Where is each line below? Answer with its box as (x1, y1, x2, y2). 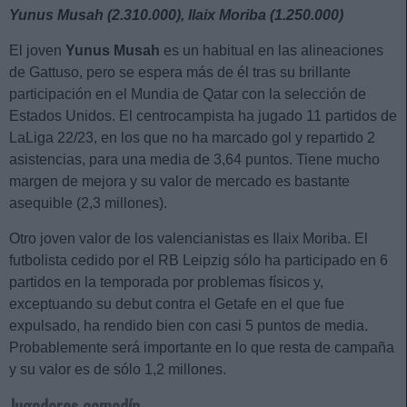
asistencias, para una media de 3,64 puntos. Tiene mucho (9, 151, 380, 167)
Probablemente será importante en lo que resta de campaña (9, 339, 394, 355)
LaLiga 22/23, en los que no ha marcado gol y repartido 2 (9, 129, 375, 145)
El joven (9, 42, 65, 58)
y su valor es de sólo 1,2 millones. (9, 361, 226, 377)
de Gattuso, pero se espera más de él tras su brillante (9, 64, 351, 80)
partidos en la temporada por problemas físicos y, (9, 273, 323, 290)
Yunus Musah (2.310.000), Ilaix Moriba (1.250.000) (9, 6, 343, 23)
